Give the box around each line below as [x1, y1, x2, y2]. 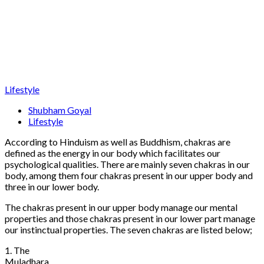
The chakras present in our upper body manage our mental [5, 201, 237, 213]
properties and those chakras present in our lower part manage [5, 212, 255, 224]
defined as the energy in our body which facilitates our [5, 147, 220, 159]
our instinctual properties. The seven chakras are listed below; [5, 223, 252, 235]
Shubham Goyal [28, 104, 91, 115]
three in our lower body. [5, 180, 101, 192]
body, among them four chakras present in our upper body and [5, 169, 253, 181]
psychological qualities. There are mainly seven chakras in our [5, 158, 250, 170]
